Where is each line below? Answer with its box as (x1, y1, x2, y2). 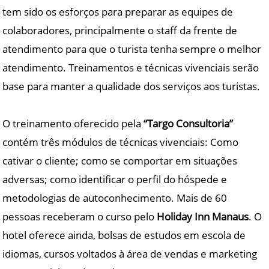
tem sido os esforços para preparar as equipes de (2, 4, 234, 19)
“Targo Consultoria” (144, 116, 234, 130)
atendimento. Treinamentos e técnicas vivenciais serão (2, 60, 259, 74)
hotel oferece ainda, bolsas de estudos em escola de (2, 228, 246, 242)
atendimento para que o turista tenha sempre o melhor (2, 41, 262, 56)
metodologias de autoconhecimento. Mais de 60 (2, 190, 228, 205)
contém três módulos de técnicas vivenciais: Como (2, 134, 239, 149)
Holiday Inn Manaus (157, 209, 249, 223)
